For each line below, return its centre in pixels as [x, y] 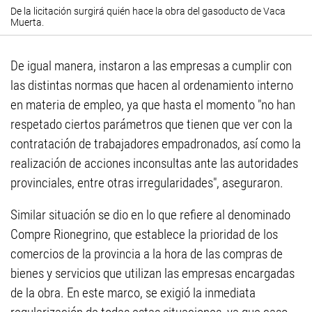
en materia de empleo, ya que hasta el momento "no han [153, 105]
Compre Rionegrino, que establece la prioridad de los [144, 235]
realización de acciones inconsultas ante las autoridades [154, 164]
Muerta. [27, 23]
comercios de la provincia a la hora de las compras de [147, 254]
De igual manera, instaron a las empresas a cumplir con [151, 66]
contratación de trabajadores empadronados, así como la [156, 144]
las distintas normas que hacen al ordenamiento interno [152, 86]
